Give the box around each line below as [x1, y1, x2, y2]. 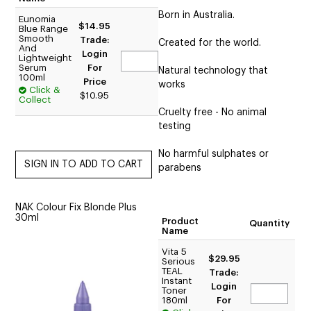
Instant [162, 276, 192, 286]
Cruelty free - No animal [158, 108, 267, 118]
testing [158, 121, 192, 132]
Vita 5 [162, 247, 187, 257]
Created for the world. [158, 38, 262, 49]
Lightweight [19, 53, 72, 63]
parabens [158, 163, 202, 174]
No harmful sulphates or [158, 149, 269, 160]
